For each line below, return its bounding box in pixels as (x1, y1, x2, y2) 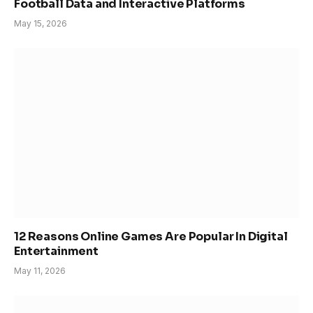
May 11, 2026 (14, 265, 66, 276)
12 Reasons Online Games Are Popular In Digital (14, 228, 288, 244)
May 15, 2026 (14, 17, 67, 29)
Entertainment (14, 243, 99, 259)
